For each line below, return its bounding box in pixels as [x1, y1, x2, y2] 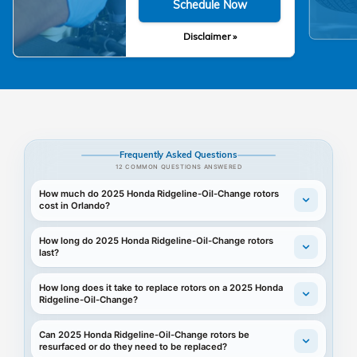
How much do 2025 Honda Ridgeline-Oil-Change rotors [39, 188, 280, 200]
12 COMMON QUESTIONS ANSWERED [115, 163, 242, 171]
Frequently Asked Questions [120, 149, 237, 161]
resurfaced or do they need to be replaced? [39, 340, 228, 352]
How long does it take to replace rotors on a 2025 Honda [39, 281, 284, 293]
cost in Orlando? [39, 200, 111, 212]
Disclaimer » [182, 29, 237, 42]
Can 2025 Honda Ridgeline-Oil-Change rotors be [39, 328, 250, 340]
